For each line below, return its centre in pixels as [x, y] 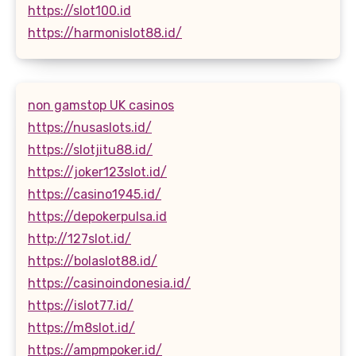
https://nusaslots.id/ [90, 127]
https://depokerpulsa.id [97, 216]
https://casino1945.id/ [95, 194]
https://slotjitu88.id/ [90, 149]
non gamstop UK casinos [101, 105]
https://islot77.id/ [81, 305]
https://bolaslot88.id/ [93, 261]
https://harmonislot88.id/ [105, 33]
